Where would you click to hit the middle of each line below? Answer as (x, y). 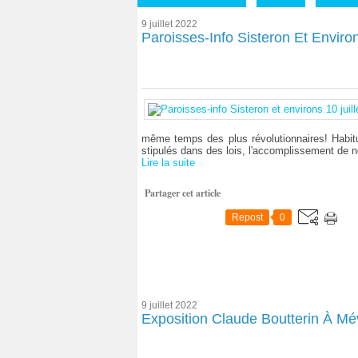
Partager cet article (183, 193)
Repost (247, 217)
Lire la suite (168, 163)
